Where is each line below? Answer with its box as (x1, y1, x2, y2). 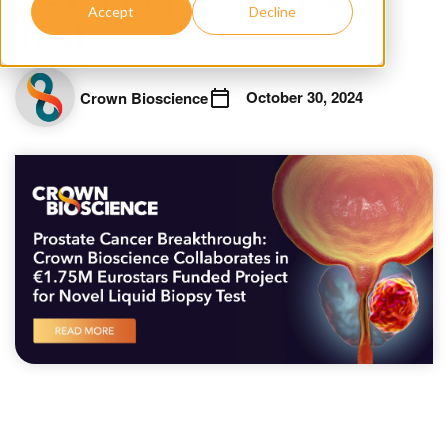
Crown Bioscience (80, 86, 208, 109)
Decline (249, 3, 297, 21)
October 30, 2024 (246, 85, 363, 108)
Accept (88, 3, 135, 21)
